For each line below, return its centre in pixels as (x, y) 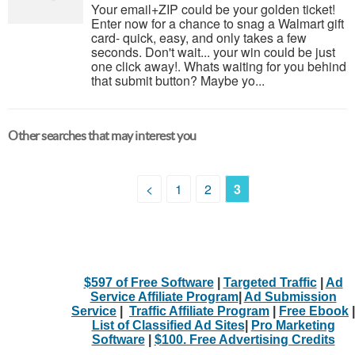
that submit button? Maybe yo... (178, 80)
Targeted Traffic (270, 282)
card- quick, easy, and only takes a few (199, 38)
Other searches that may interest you (102, 136)
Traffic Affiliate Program (199, 311)
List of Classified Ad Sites (168, 325)
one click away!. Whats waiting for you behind (219, 66)
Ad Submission (290, 296)
